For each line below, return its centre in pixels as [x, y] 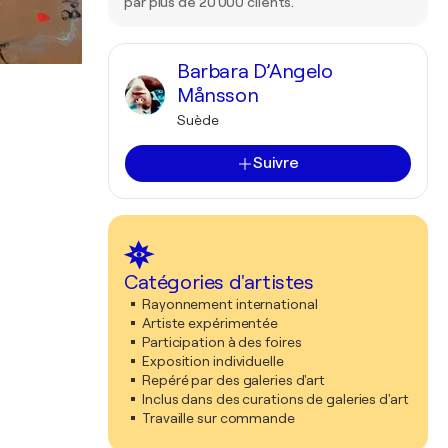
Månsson [218, 95]
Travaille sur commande [218, 418]
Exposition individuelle [213, 361]
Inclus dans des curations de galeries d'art [275, 399]
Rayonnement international [230, 304]
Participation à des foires [222, 342]
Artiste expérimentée [210, 323]
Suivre [276, 163]
